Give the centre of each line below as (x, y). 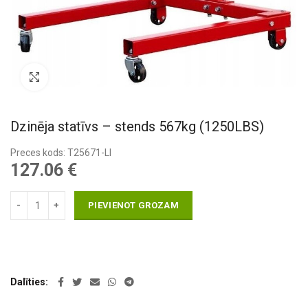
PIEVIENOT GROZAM (133, 205)
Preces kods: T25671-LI (61, 153)
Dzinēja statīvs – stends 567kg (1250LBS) (137, 126)
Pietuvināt (70, 77)
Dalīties (28, 282)
